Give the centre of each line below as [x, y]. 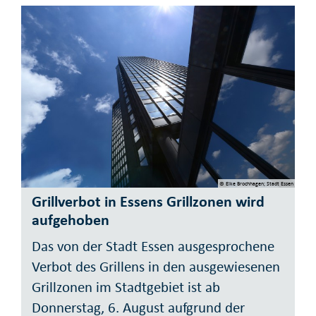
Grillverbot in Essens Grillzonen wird [148, 201]
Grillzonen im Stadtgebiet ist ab [126, 287]
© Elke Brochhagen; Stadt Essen [256, 184]
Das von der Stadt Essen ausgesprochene [153, 247]
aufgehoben [71, 219]
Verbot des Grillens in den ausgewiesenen [156, 267]
